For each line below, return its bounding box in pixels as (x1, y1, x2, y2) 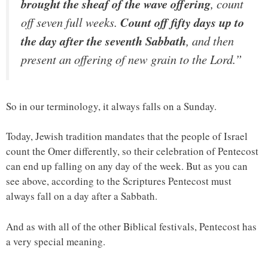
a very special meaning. (6, 234, 105, 248)
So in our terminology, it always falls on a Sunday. (6, 99, 217, 113)
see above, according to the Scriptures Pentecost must (6, 174, 232, 188)
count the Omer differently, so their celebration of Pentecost (6, 144, 258, 159)
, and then (186, 32, 234, 49)
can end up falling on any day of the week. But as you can (6, 159, 248, 173)
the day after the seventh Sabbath (21, 32, 186, 50)
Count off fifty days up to (120, 14, 244, 31)
